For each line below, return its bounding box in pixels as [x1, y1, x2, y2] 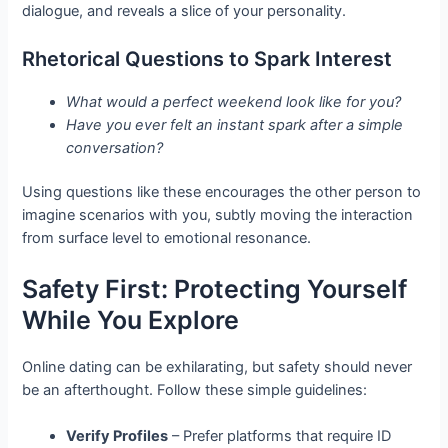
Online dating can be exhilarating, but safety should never [22, 357, 413, 376]
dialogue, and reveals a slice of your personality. [22, 2, 347, 21]
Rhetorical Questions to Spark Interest [22, 46, 393, 71]
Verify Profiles [66, 427, 169, 446]
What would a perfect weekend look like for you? [66, 92, 402, 111]
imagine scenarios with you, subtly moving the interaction [22, 206, 414, 225]
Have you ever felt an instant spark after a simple [66, 115, 404, 134]
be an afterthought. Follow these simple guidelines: [22, 380, 368, 399]
